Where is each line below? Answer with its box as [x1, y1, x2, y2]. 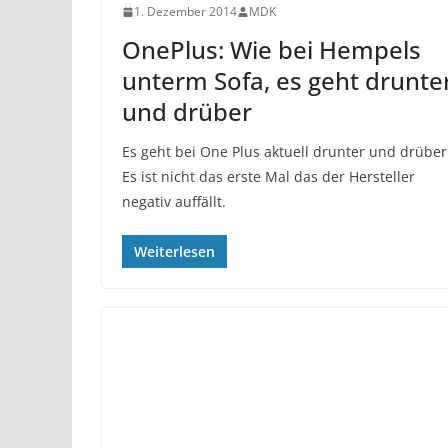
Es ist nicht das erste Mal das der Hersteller [122, 167, 415, 186]
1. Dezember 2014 [134, 3, 237, 20]
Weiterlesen [134, 242, 215, 261]
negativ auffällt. [122, 192, 226, 211]
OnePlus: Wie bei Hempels [122, 33, 421, 66]
